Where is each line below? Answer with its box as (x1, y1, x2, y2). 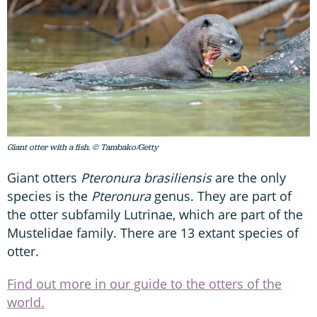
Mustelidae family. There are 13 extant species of (7, 224, 299, 241)
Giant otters (7, 168, 81, 186)
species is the (7, 187, 91, 204)
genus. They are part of (151, 187, 292, 204)
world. (7, 293, 45, 311)
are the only (215, 168, 286, 186)
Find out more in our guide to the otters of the (7, 275, 282, 292)
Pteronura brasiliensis (81, 168, 215, 186)
